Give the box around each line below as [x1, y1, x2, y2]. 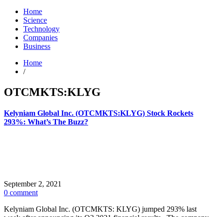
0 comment [4, 188, 38, 197]
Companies [23, 33, 58, 42]
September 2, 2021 [4, 180, 62, 188]
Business [23, 42, 50, 50]
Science [23, 16, 47, 24]
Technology [23, 25, 60, 33]
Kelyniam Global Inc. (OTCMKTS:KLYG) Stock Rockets [4, 109, 193, 118]
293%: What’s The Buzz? [4, 118, 88, 126]
